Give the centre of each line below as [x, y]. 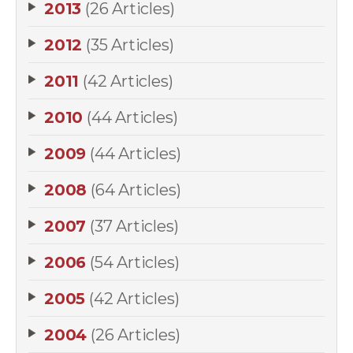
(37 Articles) [134, 226]
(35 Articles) [130, 45]
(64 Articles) [136, 190]
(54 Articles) [135, 262]
